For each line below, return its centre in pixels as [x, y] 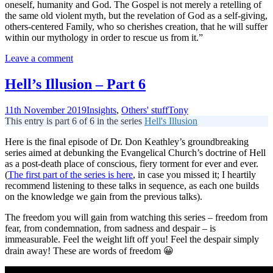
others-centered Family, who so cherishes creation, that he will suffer [136, 26]
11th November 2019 [46, 110]
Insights [101, 110]
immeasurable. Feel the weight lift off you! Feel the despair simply [132, 239]
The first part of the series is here [70, 174]
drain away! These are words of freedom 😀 [89, 250]
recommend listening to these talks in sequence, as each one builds [132, 185]
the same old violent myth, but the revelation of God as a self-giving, [136, 15]
